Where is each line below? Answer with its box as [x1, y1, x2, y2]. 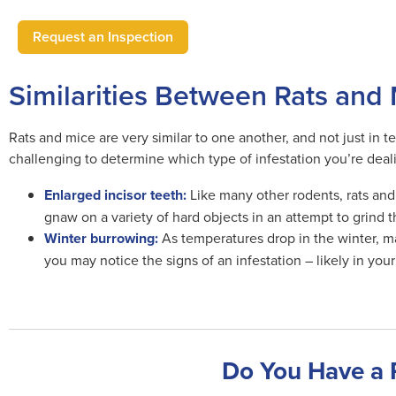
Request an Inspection [33, 27, 173, 47]
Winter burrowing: [44, 228, 158, 248]
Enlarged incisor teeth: [44, 185, 187, 205]
